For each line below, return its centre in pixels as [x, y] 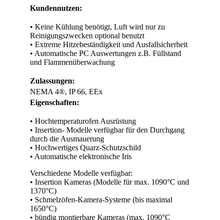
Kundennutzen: [56, 8]
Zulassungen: [52, 81]
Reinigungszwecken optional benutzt [87, 36]
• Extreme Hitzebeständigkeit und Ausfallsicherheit [109, 44]
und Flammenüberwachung [72, 62]
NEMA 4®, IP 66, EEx [66, 92]
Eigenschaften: [55, 102]
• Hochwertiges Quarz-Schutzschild [85, 148]
